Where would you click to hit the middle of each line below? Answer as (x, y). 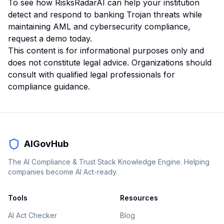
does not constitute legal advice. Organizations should (110, 62)
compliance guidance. (49, 86)
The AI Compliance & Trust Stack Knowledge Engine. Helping (109, 162)
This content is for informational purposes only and (106, 50)
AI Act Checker (32, 215)
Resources (139, 198)
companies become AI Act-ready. (63, 172)
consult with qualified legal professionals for (91, 74)
